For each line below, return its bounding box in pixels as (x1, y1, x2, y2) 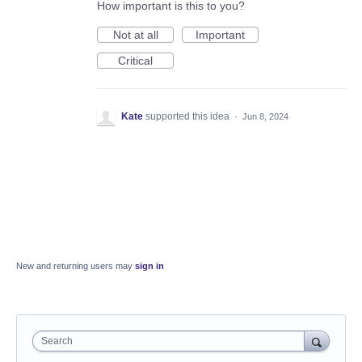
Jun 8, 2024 (242, 112, 288, 122)
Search (41, 335, 73, 347)
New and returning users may (16, 261, 135, 271)
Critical (118, 54, 153, 68)
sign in (135, 261, 164, 271)
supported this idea (145, 111, 232, 123)
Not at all (112, 28, 158, 42)
